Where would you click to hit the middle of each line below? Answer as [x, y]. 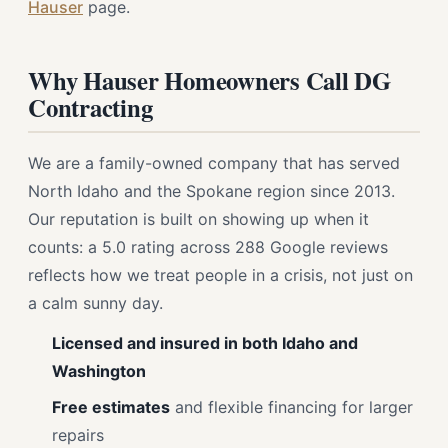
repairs [78, 435]
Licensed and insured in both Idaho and [205, 343]
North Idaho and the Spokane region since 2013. [211, 191]
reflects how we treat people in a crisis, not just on [220, 275]
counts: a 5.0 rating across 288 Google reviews [208, 247]
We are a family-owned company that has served [214, 163]
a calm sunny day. [95, 303]
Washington [99, 371]
